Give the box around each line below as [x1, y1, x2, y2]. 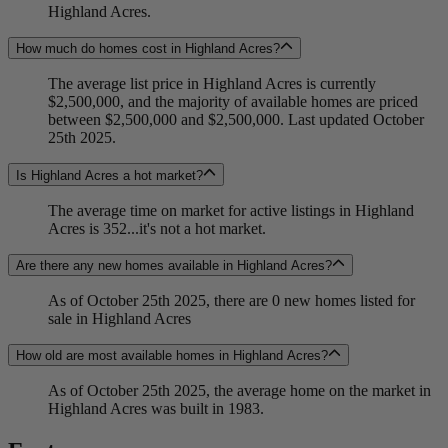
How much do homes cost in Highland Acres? [16, 41, 280, 57]
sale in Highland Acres [48, 309, 191, 327]
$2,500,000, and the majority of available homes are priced [48, 93, 418, 111]
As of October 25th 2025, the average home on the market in [48, 382, 431, 400]
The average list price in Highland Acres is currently [48, 75, 376, 93]
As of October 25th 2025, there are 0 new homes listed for [48, 291, 415, 309]
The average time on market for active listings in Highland [48, 201, 414, 219]
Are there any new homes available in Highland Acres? [16, 257, 332, 273]
